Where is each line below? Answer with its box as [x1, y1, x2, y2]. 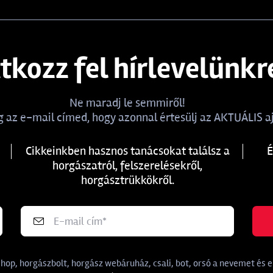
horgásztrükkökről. [80, 172, 174, 188]
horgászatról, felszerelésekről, [52, 158, 202, 173]
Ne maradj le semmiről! [69, 95, 185, 110]
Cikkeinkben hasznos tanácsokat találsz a [25, 143, 230, 158]
